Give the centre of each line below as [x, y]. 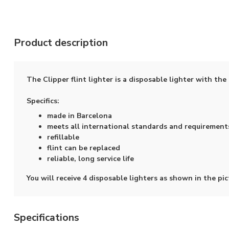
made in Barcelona [79, 116]
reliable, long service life [90, 159]
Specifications [47, 218]
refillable [63, 138]
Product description [61, 43]
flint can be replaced [84, 148]
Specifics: [43, 101]
